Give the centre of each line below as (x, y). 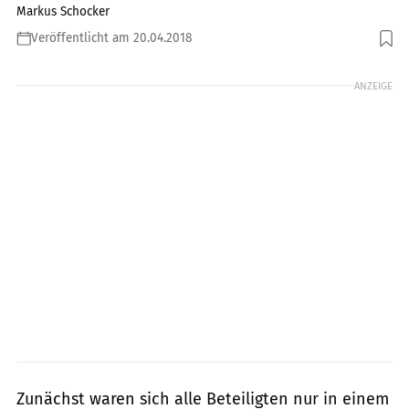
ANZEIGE (373, 85)
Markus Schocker (63, 11)
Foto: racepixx (360, 48)
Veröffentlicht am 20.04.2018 (111, 37)
